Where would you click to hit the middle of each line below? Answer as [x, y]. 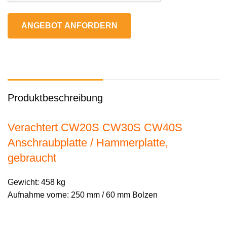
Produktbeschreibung [55, 98]
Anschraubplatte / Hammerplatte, [88, 142]
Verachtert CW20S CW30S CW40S [95, 127]
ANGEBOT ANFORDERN [69, 25]
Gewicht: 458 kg [36, 182]
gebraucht [32, 158]
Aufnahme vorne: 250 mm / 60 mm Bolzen [83, 195]
